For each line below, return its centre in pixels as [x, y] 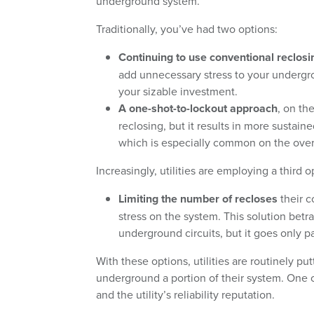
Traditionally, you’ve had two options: [187, 29]
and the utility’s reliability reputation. [185, 295]
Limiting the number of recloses [198, 199]
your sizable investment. [178, 91]
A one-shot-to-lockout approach [198, 109]
